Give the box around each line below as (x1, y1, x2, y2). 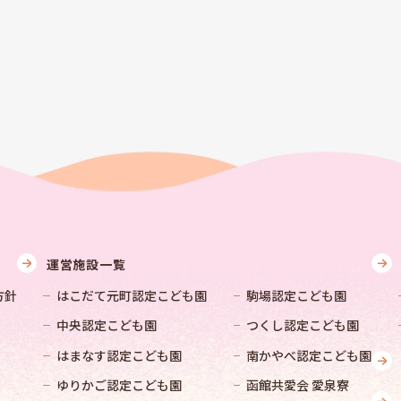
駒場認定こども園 (246, 286, 347, 304)
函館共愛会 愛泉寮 (246, 375, 350, 394)
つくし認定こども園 (246, 316, 360, 335)
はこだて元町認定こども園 (55, 286, 207, 304)
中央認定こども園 (55, 316, 157, 335)
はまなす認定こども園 (55, 346, 182, 364)
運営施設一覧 (47, 255, 126, 274)
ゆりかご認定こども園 (55, 375, 182, 394)
